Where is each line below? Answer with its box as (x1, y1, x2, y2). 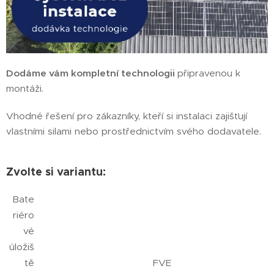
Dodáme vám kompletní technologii (6, 67, 177, 79)
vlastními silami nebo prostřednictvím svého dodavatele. (6, 125, 264, 137)
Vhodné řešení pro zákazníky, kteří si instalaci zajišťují (6, 109, 247, 122)
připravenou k (177, 67, 240, 79)
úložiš (9, 240, 35, 253)
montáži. (6, 82, 43, 94)
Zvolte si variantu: (6, 164, 106, 179)
